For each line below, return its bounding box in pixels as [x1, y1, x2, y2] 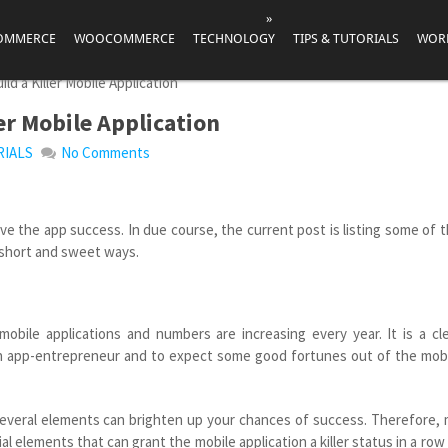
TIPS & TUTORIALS [293, 31, 399, 46]
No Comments [61, 143, 151, 162]
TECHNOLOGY [193, 31, 275, 46]
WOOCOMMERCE [74, 31, 175, 46]
